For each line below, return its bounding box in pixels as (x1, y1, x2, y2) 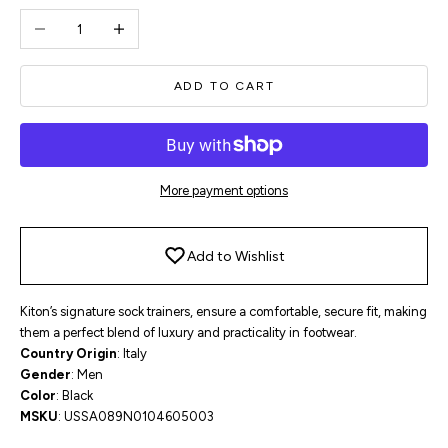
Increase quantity (98, 12, 200, 27)
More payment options (160, 183, 288, 199)
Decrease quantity (20, 12, 126, 27)
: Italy (117, 346, 147, 362)
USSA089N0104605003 (64, 409, 214, 425)
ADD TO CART (173, 78, 275, 93)
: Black (56, 388, 93, 404)
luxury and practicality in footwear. (158, 325, 357, 341)
